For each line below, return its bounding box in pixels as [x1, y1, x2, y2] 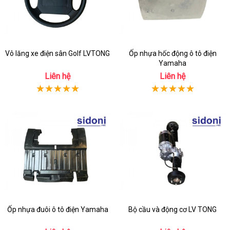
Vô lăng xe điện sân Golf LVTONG [5, 49, 110, 57]
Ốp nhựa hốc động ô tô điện [128, 49, 217, 57]
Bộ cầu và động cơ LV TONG [128, 205, 217, 214]
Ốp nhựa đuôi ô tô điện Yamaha [7, 205, 108, 214]
